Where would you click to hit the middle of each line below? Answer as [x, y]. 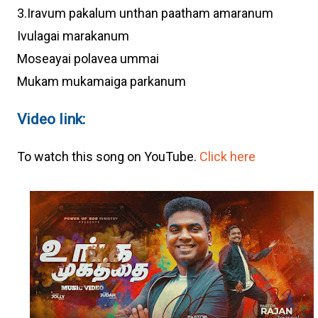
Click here [227, 157]
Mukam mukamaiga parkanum [102, 82]
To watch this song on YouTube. [108, 157]
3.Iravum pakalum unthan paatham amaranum [145, 13]
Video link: [51, 119]
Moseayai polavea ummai [89, 59]
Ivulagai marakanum [75, 36]
